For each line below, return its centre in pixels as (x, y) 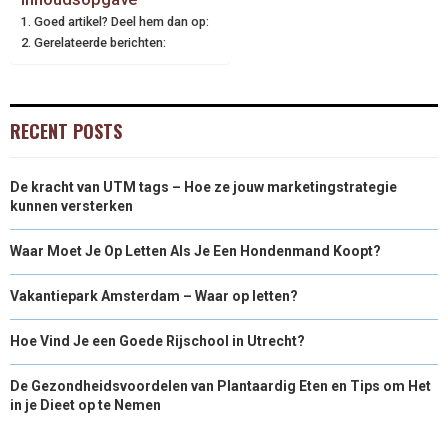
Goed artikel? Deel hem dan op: (121, 21)
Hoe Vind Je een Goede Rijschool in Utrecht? (157, 340)
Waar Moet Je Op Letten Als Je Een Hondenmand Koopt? (195, 250)
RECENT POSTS (66, 130)
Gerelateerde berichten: (99, 42)
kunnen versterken (71, 205)
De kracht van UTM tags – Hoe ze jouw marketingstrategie (203, 186)
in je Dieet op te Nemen (85, 404)
